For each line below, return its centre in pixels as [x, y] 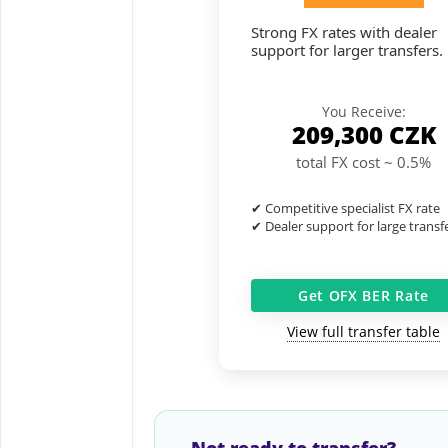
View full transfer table [363, 332]
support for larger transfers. [346, 50]
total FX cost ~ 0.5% [363, 161]
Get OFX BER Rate [363, 296]
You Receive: [363, 111]
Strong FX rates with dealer [343, 32]
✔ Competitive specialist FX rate [345, 207]
